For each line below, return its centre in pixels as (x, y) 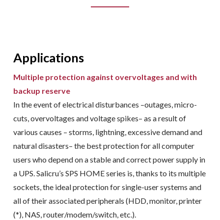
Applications (48, 57)
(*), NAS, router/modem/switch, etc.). (74, 214)
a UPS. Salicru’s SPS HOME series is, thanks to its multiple (109, 173)
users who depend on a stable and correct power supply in (109, 159)
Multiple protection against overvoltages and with (105, 77)
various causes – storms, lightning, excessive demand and (108, 132)
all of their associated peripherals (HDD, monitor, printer (107, 200)
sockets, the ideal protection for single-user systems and (107, 187)
